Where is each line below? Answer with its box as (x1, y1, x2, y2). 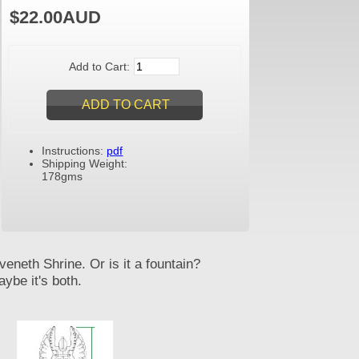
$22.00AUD (10, 6, 102, 27)
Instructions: (42, 143, 107, 157)
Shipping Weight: (42, 156, 128, 170)
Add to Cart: (68, 60, 133, 74)
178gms (42, 169, 83, 183)
